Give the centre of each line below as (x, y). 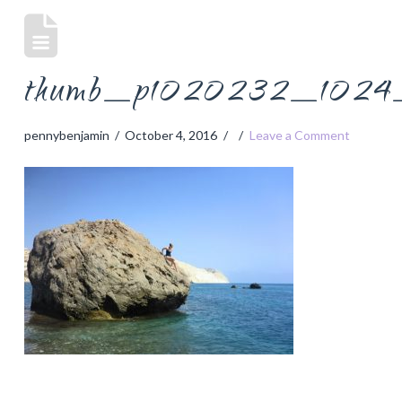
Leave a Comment (299, 135)
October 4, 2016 (171, 135)
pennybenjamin (66, 135)
